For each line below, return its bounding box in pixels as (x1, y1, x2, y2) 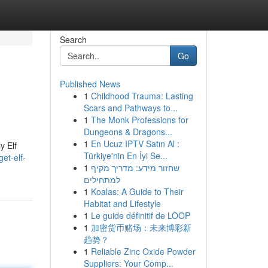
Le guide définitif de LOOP (90, 209, 190, 221)
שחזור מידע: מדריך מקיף (90, 162, 179, 173)
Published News (59, 78, 120, 90)
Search (59, 33, 87, 45)
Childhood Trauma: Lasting (90, 90, 193, 102)
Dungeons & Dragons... (83, 126, 172, 138)
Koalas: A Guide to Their (90, 185, 184, 197)
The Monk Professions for (90, 114, 188, 126)
